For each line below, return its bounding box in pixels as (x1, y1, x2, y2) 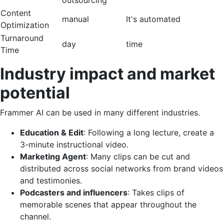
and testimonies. (20, 175, 82, 185)
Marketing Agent (20, 151, 86, 161)
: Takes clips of (127, 187, 184, 197)
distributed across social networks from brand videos (20, 163, 223, 173)
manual (62, 13, 89, 24)
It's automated (126, 13, 180, 24)
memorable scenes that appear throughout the (20, 199, 196, 209)
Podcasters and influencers (20, 187, 127, 197)
